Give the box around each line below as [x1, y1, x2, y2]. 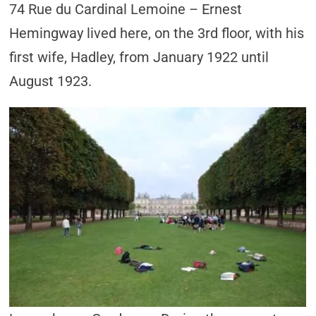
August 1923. [9, 73, 92, 90]
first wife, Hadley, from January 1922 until [9, 49, 269, 66]
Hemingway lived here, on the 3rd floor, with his [9, 25, 305, 42]
